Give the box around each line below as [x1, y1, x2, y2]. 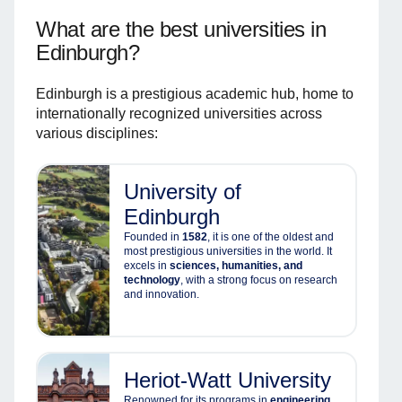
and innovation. [124, 287, 199, 301]
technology [124, 273, 180, 286]
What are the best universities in [36, 16, 327, 41]
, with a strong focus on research [180, 273, 337, 286]
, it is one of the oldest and [207, 230, 334, 243]
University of [124, 179, 241, 204]
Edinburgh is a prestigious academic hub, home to [36, 85, 354, 101]
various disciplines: [36, 125, 158, 141]
